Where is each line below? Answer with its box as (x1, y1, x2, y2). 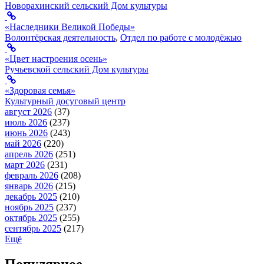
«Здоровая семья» (5, 85, 75, 96)
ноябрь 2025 (5, 202, 54, 213)
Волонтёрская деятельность (5, 32, 115, 43)
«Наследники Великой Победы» (5, 22, 135, 32)
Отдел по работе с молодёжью (120, 32, 242, 43)
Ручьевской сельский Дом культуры (5, 64, 148, 75)
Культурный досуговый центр (5, 96, 126, 107)
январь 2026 (5, 181, 53, 192)
